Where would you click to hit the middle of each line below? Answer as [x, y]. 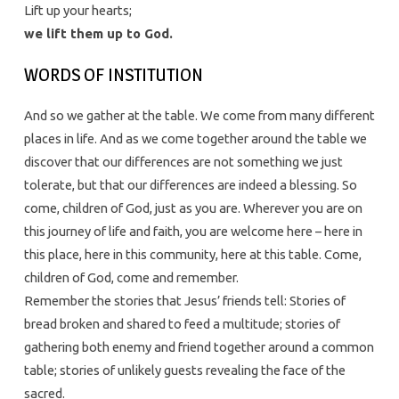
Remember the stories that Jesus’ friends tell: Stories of [184, 301]
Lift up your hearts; [77, 11]
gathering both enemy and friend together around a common [199, 347]
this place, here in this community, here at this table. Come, [192, 255]
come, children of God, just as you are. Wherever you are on [193, 208]
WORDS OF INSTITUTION [113, 75]
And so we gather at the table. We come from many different [199, 116]
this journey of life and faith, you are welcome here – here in [193, 232]
